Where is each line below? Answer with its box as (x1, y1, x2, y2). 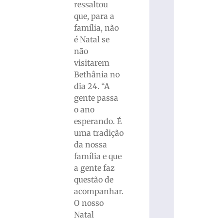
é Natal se (74, 35, 110, 45)
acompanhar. (74, 186, 124, 197)
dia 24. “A (74, 81, 110, 91)
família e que (74, 151, 122, 162)
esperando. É (74, 116, 122, 127)
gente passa (74, 93, 119, 103)
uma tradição (74, 128, 124, 138)
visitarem (74, 58, 110, 68)
